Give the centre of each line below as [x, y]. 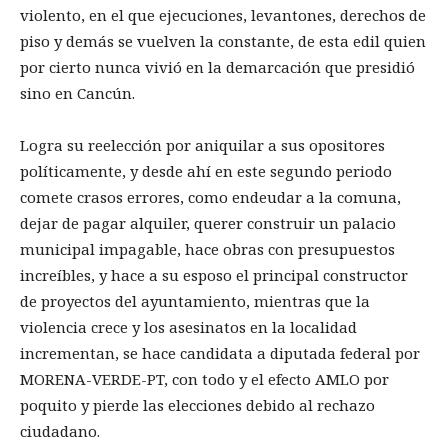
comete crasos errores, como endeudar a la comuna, [210, 197]
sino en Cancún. [77, 93]
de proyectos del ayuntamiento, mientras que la [195, 301]
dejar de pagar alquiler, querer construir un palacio [208, 223]
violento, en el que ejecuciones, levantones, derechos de [223, 15]
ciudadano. [60, 431]
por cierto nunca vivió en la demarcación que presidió [217, 67]
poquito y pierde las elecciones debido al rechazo [197, 405]
